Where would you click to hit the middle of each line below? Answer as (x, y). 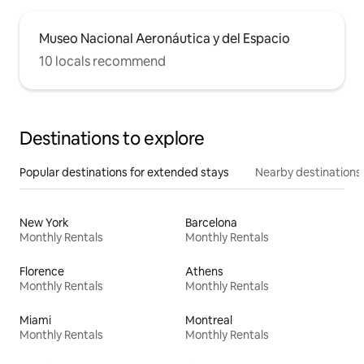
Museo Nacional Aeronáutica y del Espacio (165, 39)
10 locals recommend (102, 62)
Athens (204, 272)
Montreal (209, 321)
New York (44, 223)
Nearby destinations (308, 173)
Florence (42, 272)
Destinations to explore (112, 139)
